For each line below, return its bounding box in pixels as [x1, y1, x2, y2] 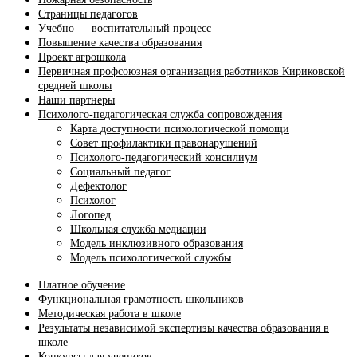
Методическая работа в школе [38, 308, 181, 320]
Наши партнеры [38, 94, 115, 107]
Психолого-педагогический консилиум [70, 151, 257, 164]
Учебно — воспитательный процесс [38, 22, 211, 35]
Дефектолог [70, 180, 127, 193]
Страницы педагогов [38, 8, 138, 21]
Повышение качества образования [38, 37, 202, 49]
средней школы [38, 80, 112, 92]
